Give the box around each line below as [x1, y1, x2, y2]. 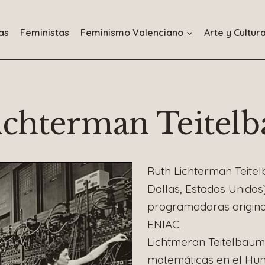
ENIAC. [147, 216, 181, 231]
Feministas [20, 26, 70, 38]
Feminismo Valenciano [80, 26, 184, 38]
